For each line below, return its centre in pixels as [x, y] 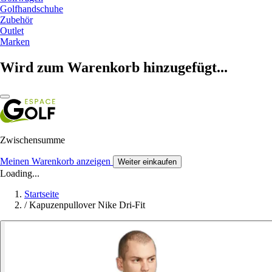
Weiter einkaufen [147, 161]
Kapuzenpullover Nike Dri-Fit [87, 205]
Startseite [42, 194]
